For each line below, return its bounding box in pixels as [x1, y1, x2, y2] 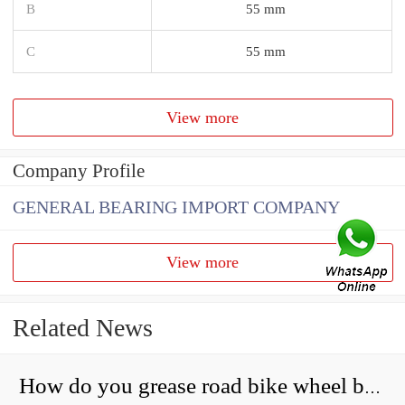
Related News [13, 314, 153, 343]
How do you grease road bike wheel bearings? [364, 379, 381, 398]
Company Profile [13, 160, 145, 183]
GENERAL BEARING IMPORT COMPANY [13, 198, 340, 218]
